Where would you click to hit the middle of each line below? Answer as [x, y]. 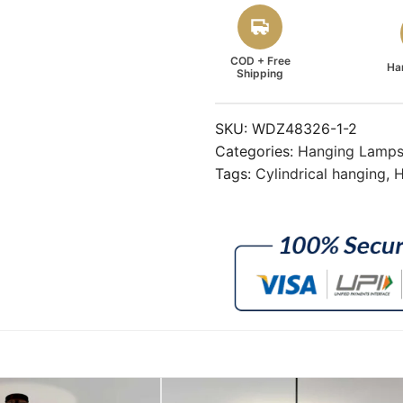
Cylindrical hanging [321, 173]
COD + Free [260, 60]
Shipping [260, 73]
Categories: [256, 151]
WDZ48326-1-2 [304, 128]
